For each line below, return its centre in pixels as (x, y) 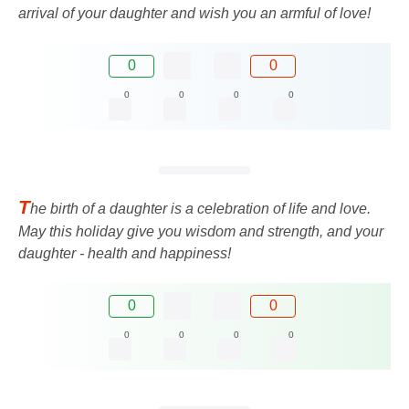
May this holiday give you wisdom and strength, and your (201, 232)
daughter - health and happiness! (125, 254)
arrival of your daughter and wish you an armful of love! (194, 14)
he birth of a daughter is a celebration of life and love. (200, 209)
